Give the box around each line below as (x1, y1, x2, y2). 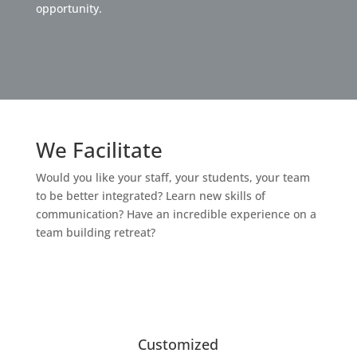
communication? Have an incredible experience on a (35, 206, 316, 222)
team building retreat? (35, 224, 155, 240)
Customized (138, 334, 219, 354)
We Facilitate (35, 135, 163, 164)
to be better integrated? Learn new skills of (35, 187, 265, 203)
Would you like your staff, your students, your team (35, 169, 310, 185)
